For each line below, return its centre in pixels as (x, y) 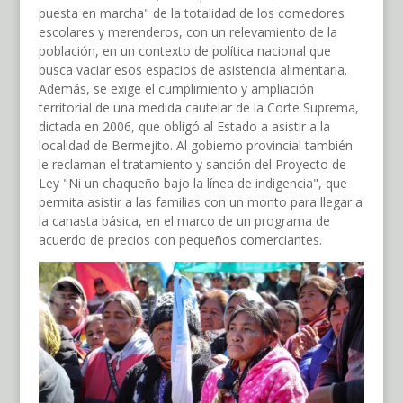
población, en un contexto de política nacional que (184, 51)
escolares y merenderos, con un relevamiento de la (188, 32)
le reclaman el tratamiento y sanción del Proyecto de (192, 165)
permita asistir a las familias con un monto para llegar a (200, 202)
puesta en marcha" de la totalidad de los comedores (191, 13)
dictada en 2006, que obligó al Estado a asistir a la (184, 127)
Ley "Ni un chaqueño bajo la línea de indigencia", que (193, 184)
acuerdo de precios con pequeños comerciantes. (180, 240)
